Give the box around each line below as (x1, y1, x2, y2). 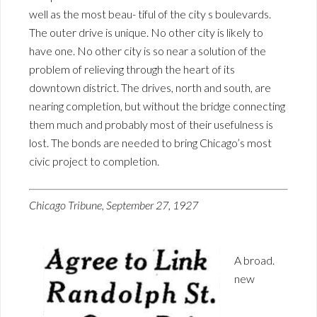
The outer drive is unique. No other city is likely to (29, 25, 263, 40)
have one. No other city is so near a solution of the (29, 44, 266, 58)
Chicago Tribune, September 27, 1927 (29, 198, 198, 212)
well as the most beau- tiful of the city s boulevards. (29, 7, 271, 21)
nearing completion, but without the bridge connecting (29, 99, 285, 113)
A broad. (234, 253, 275, 267)
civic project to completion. (29, 154, 159, 168)
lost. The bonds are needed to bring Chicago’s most (29, 136, 272, 150)
